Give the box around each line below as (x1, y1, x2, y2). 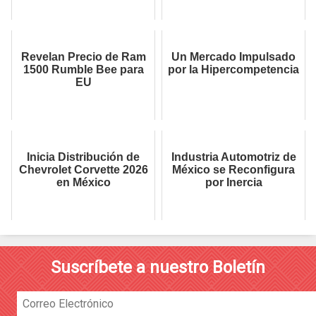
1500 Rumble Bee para (23, 63, 144, 76)
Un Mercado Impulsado (171, 51, 296, 63)
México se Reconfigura (172, 164, 295, 176)
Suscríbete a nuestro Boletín (51, 257, 265, 278)
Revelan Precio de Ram (20, 51, 146, 63)
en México (56, 176, 111, 189)
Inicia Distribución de (27, 151, 140, 164)
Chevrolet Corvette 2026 (18, 164, 148, 176)
